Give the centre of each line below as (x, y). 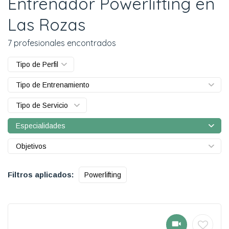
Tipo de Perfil (37, 64)
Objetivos (31, 146)
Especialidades (41, 125)
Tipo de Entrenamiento (53, 85)
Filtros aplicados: (41, 174)
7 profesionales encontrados (62, 43)
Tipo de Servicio (42, 105)
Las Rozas (47, 24)
